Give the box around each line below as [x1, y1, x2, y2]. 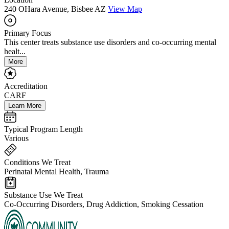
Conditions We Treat [4, 158, 71, 167]
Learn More [8, 102, 41, 110]
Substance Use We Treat [4, 191, 83, 200]
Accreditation [4, 82, 48, 91]
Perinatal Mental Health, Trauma [4, 167, 109, 176]
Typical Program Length [4, 125, 83, 134]
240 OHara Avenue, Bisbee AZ [4, 5, 106, 14]
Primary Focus [4, 29, 51, 38]
